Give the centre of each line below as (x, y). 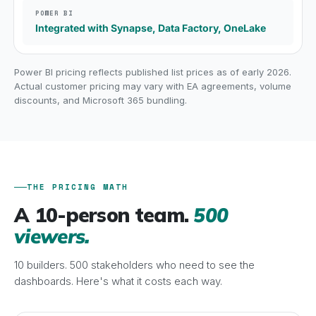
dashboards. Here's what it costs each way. (118, 281)
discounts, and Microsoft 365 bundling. (101, 100)
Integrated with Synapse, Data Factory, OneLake (151, 28)
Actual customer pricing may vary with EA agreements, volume (153, 86)
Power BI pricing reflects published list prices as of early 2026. (153, 72)
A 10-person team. (104, 215)
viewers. (52, 236)
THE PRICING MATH (78, 187)
